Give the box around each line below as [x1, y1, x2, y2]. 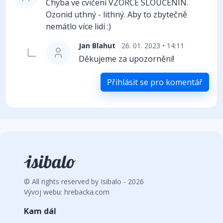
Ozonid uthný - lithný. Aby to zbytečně [46, 8, 187, 20]
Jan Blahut [79, 40, 117, 50]
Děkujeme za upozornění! [79, 53, 176, 64]
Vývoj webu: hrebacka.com [24, 187, 110, 197]
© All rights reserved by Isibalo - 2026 [24, 177, 144, 187]
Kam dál [24, 206, 56, 217]
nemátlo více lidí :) [46, 20, 111, 32]
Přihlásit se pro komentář [107, 76, 203, 88]
